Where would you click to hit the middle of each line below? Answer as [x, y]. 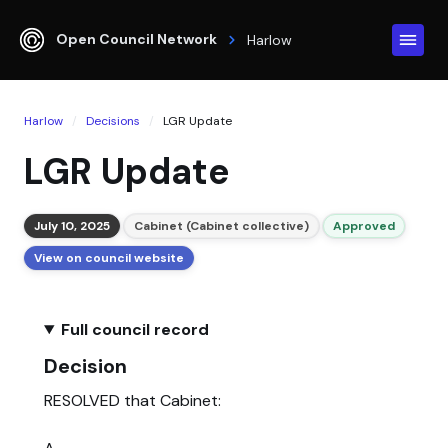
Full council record [134, 329]
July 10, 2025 [72, 225]
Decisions [113, 121]
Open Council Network [136, 38]
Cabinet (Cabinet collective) [221, 225]
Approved [364, 225]
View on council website [109, 257]
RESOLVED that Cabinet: [132, 400]
